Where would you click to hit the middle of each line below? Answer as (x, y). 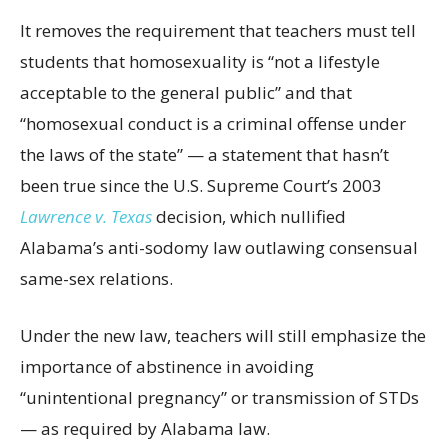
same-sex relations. (96, 278)
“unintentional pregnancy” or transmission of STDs (219, 397)
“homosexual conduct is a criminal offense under (213, 123)
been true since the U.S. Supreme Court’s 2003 (201, 185)
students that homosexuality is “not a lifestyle (200, 61)
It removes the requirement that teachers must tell (218, 30)
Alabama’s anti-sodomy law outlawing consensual (219, 247)
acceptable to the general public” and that (186, 92)
